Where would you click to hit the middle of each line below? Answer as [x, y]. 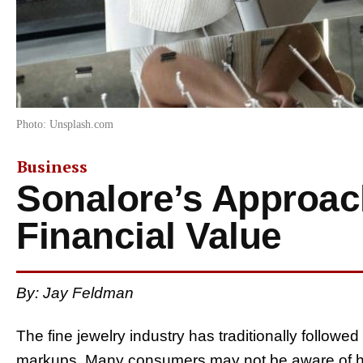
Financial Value [149, 235]
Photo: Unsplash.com [65, 124]
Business [52, 166]
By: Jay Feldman [75, 293]
